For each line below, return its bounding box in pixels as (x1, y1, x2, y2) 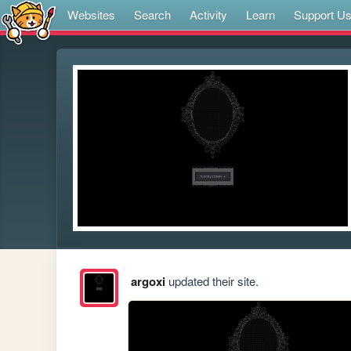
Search (134, 6, 171, 23)
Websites (67, 6, 115, 23)
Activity (190, 6, 227, 23)
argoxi (130, 273, 165, 291)
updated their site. (165, 273, 259, 290)
